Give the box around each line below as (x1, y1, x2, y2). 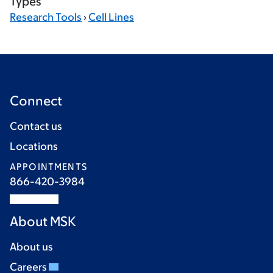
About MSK (10, 214, 76, 229)
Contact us (10, 120, 62, 132)
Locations (10, 140, 58, 152)
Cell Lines (88, 11, 134, 23)
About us (10, 241, 53, 253)
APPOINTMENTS (10, 161, 87, 172)
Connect (10, 93, 62, 108)
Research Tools (10, 11, 82, 23)
